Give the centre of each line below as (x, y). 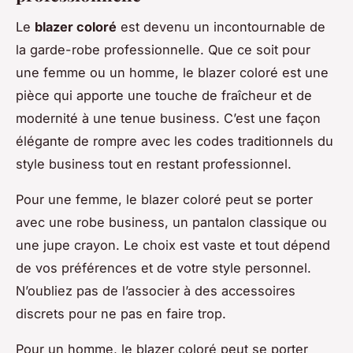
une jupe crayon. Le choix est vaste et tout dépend (173, 245)
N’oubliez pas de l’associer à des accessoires (156, 291)
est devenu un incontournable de (221, 27)
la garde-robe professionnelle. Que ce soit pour (163, 50)
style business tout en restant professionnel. (154, 164)
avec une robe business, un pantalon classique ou (171, 223)
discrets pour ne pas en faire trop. (121, 314)
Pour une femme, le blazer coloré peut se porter (164, 200)
